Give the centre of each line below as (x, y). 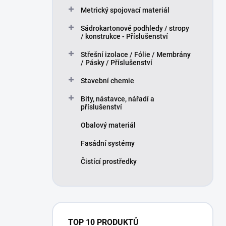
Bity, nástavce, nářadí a (118, 99)
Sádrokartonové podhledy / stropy (135, 28)
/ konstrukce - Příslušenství (124, 36)
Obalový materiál (108, 125)
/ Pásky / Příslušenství (117, 63)
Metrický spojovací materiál (125, 10)
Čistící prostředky (109, 161)
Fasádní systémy (108, 143)
